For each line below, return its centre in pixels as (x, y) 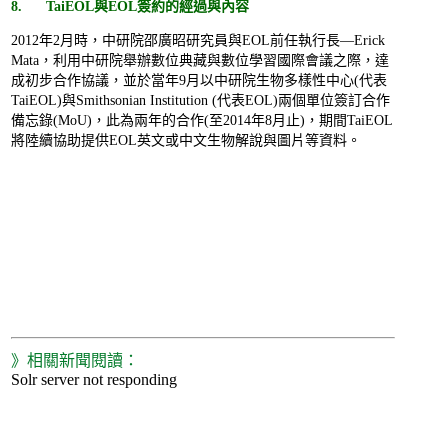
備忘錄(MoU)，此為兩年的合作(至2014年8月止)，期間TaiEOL (202, 121)
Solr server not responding (94, 380)
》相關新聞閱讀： (75, 361)
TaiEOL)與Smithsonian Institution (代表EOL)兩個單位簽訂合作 (200, 101)
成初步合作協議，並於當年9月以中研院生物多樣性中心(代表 (199, 81)
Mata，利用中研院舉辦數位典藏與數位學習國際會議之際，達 (200, 61)
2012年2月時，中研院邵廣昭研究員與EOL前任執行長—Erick (198, 41)
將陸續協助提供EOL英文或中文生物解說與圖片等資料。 (186, 141)
